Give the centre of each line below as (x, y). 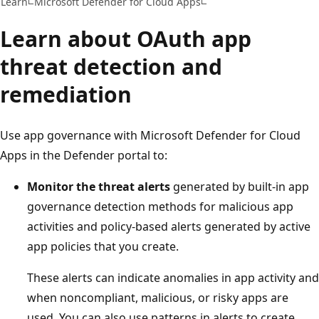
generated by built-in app (240, 186)
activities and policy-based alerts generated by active (169, 226)
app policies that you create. (103, 246)
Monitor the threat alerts (99, 186)
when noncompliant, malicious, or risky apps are (158, 297)
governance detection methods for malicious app (160, 206)
